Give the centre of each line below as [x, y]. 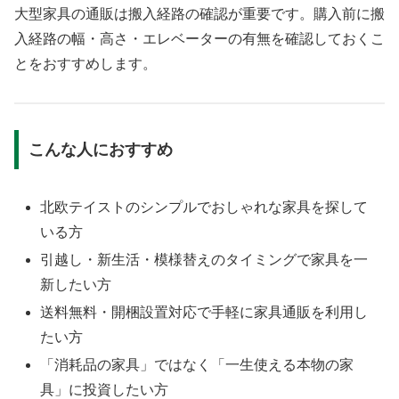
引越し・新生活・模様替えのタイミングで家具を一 [204, 259]
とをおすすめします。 [85, 64]
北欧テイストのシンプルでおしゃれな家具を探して [204, 207]
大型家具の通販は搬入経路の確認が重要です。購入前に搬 [199, 14]
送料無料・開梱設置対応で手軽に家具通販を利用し [204, 313]
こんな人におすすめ [100, 149]
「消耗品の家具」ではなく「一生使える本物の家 [197, 365]
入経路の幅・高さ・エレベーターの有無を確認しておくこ [199, 39]
